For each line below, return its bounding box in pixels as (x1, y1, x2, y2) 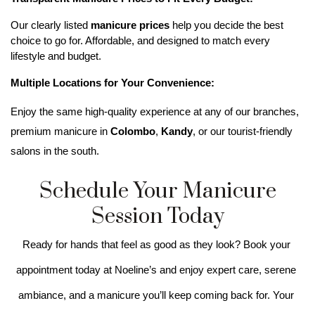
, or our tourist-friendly (193, 125, 292, 137)
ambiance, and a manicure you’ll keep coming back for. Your (18, 289, 294, 301)
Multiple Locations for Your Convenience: (11, 77, 214, 89)
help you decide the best (169, 19, 283, 31)
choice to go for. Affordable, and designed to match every (11, 34, 270, 46)
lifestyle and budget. (11, 50, 104, 62)
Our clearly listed (11, 19, 91, 31)
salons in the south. (11, 145, 99, 157)
